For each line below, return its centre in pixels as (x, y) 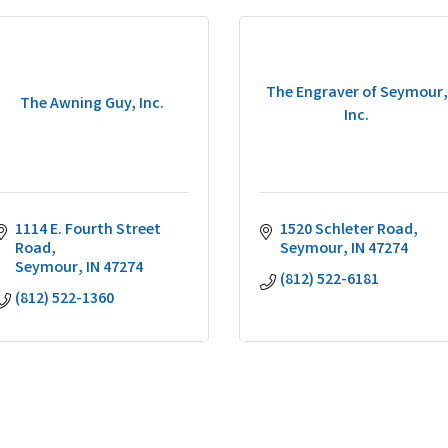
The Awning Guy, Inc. (91, 104)
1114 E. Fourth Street (88, 230)
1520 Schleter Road (346, 230)
